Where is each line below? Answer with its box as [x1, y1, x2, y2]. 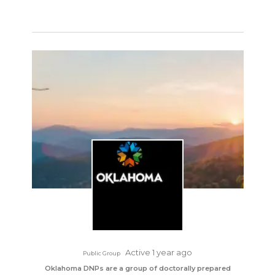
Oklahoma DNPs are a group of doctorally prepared [44, 264, 231, 273]
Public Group [83, 250, 120, 257]
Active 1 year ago [125, 247, 192, 257]
